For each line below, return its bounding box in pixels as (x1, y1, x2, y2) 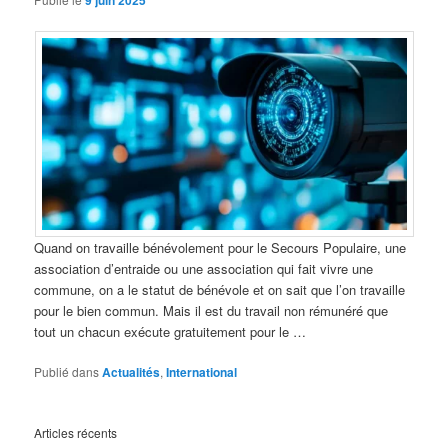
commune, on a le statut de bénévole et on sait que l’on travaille (34, 279, 406, 299)
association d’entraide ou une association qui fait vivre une (34, 258, 374, 278)
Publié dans (34, 362, 100, 380)
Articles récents (34, 423, 118, 441)
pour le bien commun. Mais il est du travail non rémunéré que (34, 300, 389, 320)
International (166, 362, 238, 381)
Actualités (102, 362, 161, 381)
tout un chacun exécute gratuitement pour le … (34, 321, 307, 341)
